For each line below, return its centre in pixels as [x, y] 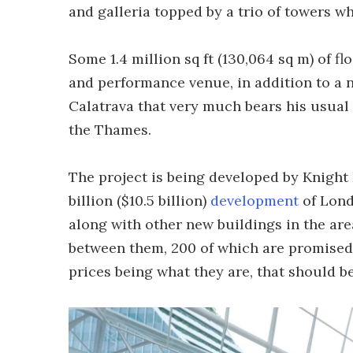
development [255, 201]
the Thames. [110, 130]
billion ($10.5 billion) [139, 201]
